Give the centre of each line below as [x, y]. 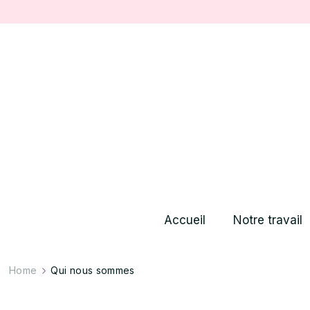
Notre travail [267, 220]
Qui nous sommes [93, 271]
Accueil [184, 220]
